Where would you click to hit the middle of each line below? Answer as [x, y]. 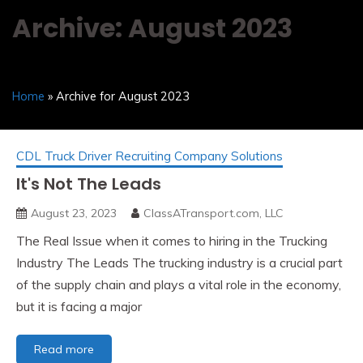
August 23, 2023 [74, 214]
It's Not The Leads [89, 184]
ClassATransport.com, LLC [214, 214]
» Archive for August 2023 [117, 97]
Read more [64, 350]
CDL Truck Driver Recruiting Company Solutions [149, 156]
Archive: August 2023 [152, 28]
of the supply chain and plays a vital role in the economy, [179, 285]
